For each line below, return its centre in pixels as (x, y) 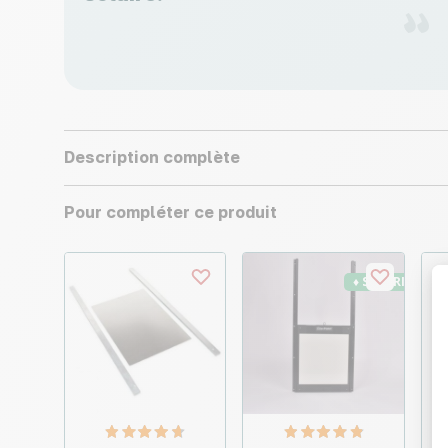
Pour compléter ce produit (170, 212)
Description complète (152, 157)
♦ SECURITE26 (394, 282)
